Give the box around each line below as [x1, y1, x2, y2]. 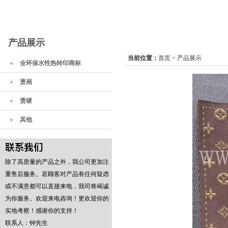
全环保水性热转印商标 [20, 60, 81, 67]
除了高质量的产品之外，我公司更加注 [5, 158, 109, 165]
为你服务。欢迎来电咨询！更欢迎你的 [5, 195, 109, 202]
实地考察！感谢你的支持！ [5, 207, 78, 214]
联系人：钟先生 [5, 219, 54, 226]
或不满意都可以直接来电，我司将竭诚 [5, 183, 109, 190]
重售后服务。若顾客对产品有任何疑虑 [5, 170, 109, 178]
